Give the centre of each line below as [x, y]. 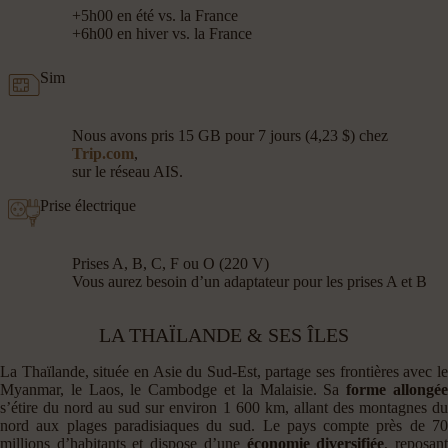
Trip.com [103, 153]
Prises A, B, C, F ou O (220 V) [170, 263]
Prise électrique [88, 205]
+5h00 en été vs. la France [155, 15]
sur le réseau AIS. [127, 171]
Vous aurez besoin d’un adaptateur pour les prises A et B [249, 281]
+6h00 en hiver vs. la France [162, 33]
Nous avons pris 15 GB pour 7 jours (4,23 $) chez [230, 135]
